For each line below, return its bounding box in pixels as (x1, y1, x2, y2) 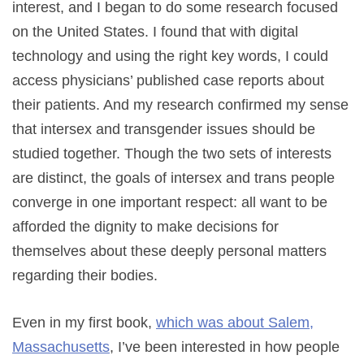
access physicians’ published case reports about (12, 71, 324, 89)
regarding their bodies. (12, 266, 158, 284)
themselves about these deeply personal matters (12, 242, 327, 259)
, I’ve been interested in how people (110, 338, 340, 355)
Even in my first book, (12, 314, 156, 331)
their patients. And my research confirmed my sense (12, 96, 349, 113)
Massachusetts (12, 338, 110, 355)
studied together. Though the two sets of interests (12, 145, 331, 162)
